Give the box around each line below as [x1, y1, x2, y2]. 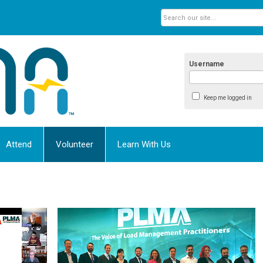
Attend [6, 139, 32, 150]
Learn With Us [117, 139, 171, 150]
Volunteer [56, 139, 93, 150]
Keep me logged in [203, 94, 252, 101]
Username [189, 59, 225, 68]
